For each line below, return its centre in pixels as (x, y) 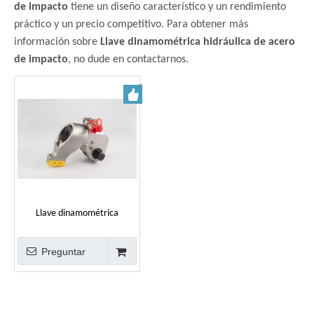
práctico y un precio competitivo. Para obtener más (131, 25)
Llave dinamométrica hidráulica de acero (198, 42)
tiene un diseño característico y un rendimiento (177, 7)
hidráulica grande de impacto (77, 230)
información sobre (57, 42)
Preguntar (63, 252)
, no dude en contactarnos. (128, 60)
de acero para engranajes (77, 246)
